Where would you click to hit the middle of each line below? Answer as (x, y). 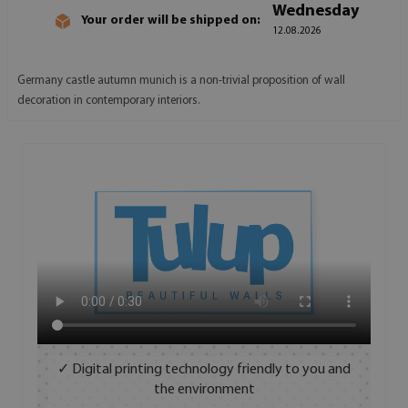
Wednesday (316, 11)
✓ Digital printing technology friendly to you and (204, 370)
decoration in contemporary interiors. (109, 100)
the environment (204, 390)
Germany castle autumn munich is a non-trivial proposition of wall (181, 80)
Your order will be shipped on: (171, 21)
